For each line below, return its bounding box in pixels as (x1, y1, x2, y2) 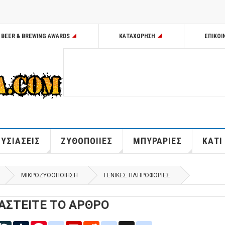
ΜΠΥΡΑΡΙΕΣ (133, 136, 182, 147)
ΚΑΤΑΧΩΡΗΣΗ (119, 33, 155, 40)
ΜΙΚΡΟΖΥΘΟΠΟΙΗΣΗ (21, 172, 78, 179)
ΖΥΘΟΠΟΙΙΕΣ (60, 136, 113, 147)
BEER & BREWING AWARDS (1, 33, 70, 40)
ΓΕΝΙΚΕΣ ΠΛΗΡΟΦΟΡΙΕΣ (104, 172, 170, 179)
